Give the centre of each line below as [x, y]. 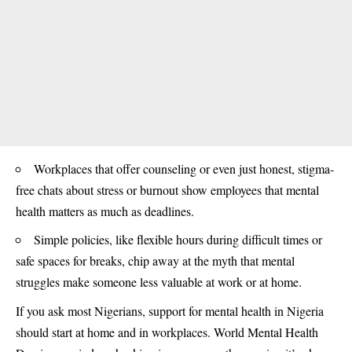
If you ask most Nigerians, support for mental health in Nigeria [170, 310]
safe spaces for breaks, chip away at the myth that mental [155, 261]
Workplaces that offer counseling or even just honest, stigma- [184, 168]
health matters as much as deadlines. [105, 211]
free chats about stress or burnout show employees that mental [167, 189]
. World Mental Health [263, 332]
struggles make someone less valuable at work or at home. [159, 282]
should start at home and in [84, 332]
